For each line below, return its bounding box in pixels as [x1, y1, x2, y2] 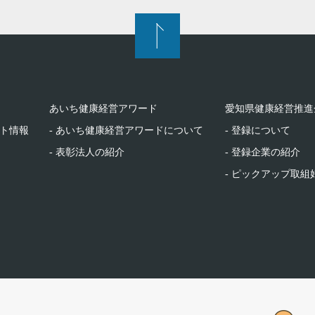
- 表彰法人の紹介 [49, 147, 125, 157]
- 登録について [224, 125, 290, 136]
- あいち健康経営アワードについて [49, 125, 204, 136]
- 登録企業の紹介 [224, 147, 300, 157]
